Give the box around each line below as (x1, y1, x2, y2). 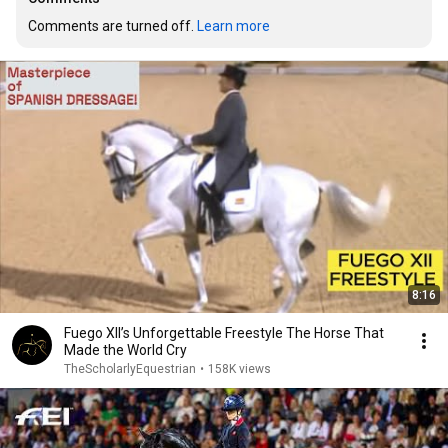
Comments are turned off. (28, 18, 197, 34)
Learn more (197, 18, 270, 34)
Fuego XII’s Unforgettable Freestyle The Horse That (64, 325, 384, 341)
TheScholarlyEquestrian (64, 362, 196, 376)
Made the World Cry (64, 342, 187, 358)
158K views (208, 362, 271, 376)
